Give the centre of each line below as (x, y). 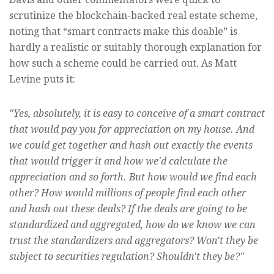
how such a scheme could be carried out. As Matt (123, 64)
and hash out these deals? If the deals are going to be (128, 209)
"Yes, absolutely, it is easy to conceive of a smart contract (137, 114)
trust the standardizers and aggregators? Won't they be (134, 241)
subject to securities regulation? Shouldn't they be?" (127, 257)
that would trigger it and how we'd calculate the (118, 161)
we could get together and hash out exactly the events (131, 146)
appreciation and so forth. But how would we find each (133, 177)
